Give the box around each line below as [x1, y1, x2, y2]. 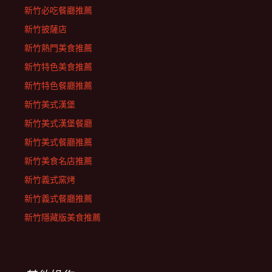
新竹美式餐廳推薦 [24, 137, 92, 148]
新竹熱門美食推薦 [24, 42, 92, 53]
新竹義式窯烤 [24, 174, 75, 185]
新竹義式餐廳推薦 [24, 193, 92, 204]
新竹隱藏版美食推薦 [24, 212, 101, 223]
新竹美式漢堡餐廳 [24, 118, 92, 129]
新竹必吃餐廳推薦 [24, 5, 92, 16]
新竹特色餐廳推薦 [24, 80, 92, 91]
